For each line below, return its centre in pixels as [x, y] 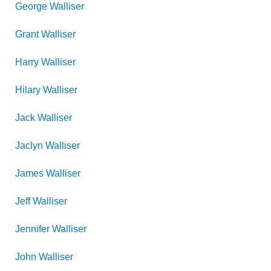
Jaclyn [29, 145]
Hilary [28, 90]
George [31, 6]
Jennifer [32, 229]
